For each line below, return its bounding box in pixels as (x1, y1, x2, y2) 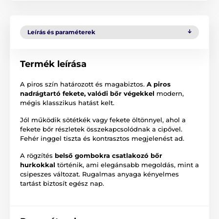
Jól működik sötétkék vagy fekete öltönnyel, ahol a (20, 116, 186, 124)
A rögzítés (20, 152, 55, 160)
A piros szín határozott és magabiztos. (20, 80, 147, 88)
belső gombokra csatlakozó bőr (55, 152, 162, 160)
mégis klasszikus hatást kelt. (20, 99, 114, 107)
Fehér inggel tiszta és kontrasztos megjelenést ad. (20, 134, 184, 143)
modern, (154, 89, 184, 98)
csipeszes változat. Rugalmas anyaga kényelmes (20, 170, 179, 178)
